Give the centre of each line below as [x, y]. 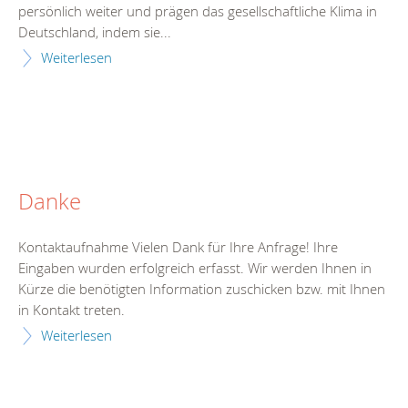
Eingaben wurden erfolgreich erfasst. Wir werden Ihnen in [195, 267]
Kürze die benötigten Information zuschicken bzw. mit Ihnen [202, 288]
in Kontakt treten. [73, 309]
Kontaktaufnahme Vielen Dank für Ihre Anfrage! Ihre [178, 246]
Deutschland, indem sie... [95, 31]
